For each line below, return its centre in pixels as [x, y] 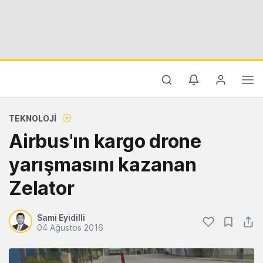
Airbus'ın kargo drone [105, 141]
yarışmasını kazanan [103, 165]
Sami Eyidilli [61, 218]
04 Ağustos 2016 [70, 227]
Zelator [42, 188]
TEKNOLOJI [33, 118]
